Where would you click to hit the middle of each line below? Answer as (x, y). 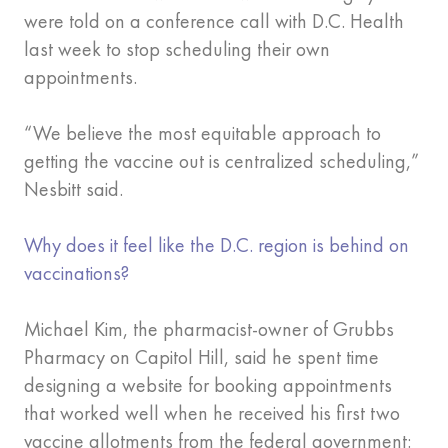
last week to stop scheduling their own (177, 49)
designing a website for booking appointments (208, 385)
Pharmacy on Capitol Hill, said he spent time (201, 357)
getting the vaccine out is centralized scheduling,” (221, 161)
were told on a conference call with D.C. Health (214, 21)
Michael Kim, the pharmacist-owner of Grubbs (209, 329)
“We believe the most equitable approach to (202, 133)
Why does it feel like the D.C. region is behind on (216, 245)
